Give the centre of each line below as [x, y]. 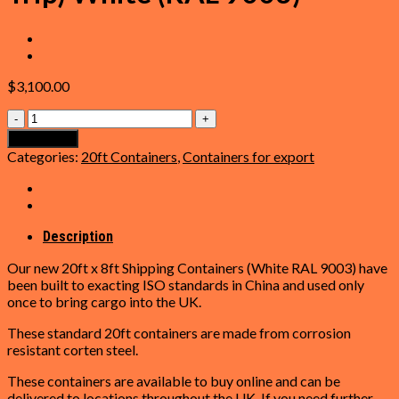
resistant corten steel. [73, 349]
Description [78, 236]
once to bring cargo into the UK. [104, 301]
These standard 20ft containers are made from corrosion [179, 332]
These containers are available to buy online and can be [174, 380]
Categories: [44, 156]
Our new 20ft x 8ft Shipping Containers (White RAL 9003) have [197, 267]
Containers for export [248, 156]
